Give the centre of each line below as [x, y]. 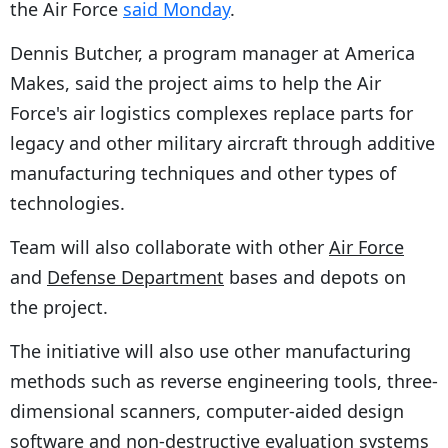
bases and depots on [315, 276]
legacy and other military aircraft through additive [222, 142]
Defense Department [135, 276]
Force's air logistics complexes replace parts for [211, 112]
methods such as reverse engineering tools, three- [224, 380]
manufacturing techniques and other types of [203, 172]
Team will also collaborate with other [169, 246]
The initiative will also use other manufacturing [210, 350]
